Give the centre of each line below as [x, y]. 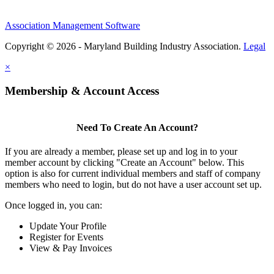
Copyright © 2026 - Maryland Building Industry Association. [124, 46]
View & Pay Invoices [71, 248]
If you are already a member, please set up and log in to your [121, 151]
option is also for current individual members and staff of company [133, 173]
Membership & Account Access [82, 91]
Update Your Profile [68, 226]
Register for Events [66, 237]
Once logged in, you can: [54, 205]
